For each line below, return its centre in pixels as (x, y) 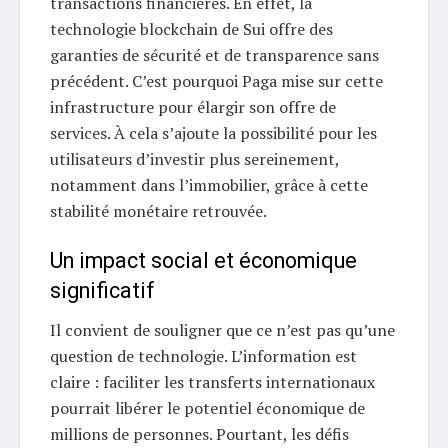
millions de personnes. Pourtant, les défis (199, 433)
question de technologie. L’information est (203, 355)
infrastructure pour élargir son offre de (193, 107)
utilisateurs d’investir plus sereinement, (194, 159)
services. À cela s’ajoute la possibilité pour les (213, 133)
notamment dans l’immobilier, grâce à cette (209, 185)
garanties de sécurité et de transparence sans (214, 55)
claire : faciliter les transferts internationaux (212, 381)
